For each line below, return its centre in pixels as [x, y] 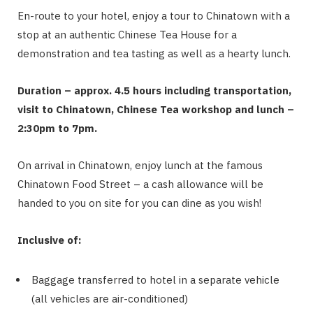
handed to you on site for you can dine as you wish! [139, 203]
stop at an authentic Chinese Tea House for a [127, 34]
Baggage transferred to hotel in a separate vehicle [155, 279]
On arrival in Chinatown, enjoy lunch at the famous [140, 165]
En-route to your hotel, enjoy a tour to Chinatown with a [154, 15]
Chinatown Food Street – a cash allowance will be [140, 184]
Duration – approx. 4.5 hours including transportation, [154, 90]
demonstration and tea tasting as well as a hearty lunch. [154, 53]
